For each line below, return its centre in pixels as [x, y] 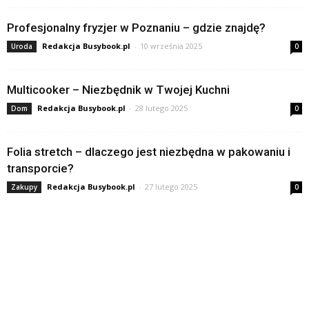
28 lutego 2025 [161, 108]
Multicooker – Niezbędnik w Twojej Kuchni [118, 89]
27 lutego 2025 [171, 186]
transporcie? [40, 168]
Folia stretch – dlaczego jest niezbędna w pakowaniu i [149, 151]
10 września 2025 [171, 46]
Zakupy [24, 187]
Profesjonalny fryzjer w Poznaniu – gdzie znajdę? [136, 27]
